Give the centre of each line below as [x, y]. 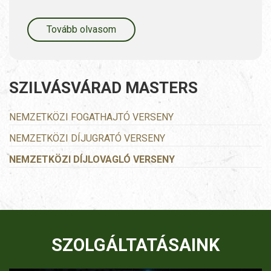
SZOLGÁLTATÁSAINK [135, 245]
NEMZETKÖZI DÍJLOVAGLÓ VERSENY [92, 160]
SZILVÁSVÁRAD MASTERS [103, 88]
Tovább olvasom [81, 30]
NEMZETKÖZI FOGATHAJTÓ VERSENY [91, 117]
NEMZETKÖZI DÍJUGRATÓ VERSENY [87, 139]
